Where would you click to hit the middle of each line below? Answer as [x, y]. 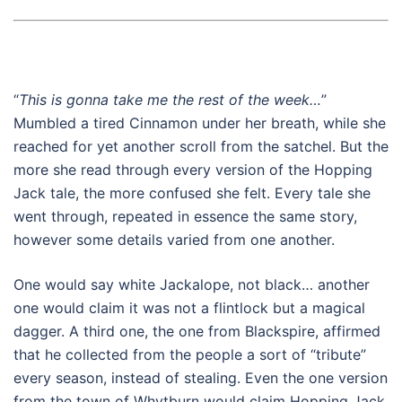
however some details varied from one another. [174, 240]
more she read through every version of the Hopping [193, 170]
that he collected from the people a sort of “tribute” [190, 354]
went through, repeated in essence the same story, [185, 216]
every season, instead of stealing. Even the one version [201, 378]
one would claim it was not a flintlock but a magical [189, 308]
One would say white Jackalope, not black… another [192, 284]
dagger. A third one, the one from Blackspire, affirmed [197, 331]
